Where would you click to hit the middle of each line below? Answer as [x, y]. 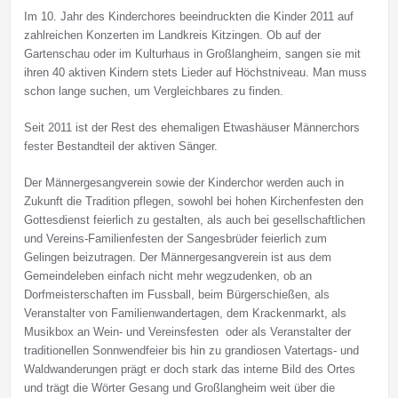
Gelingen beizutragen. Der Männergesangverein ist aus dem [177, 258]
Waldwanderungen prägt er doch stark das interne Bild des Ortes [189, 370]
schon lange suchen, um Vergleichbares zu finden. [153, 92]
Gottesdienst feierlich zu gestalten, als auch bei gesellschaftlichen [194, 220]
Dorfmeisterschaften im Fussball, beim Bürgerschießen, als [176, 295]
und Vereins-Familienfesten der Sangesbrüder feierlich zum [175, 239]
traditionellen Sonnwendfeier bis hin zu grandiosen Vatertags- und [191, 351]
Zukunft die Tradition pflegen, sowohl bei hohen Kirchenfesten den [193, 202]
